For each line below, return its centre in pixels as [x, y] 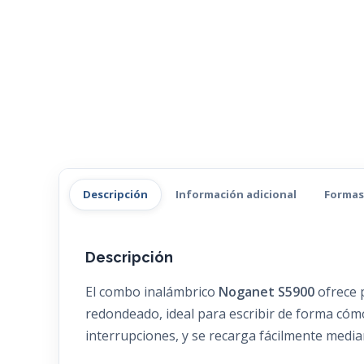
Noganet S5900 [266, 292]
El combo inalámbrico [152, 292]
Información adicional [236, 194]
